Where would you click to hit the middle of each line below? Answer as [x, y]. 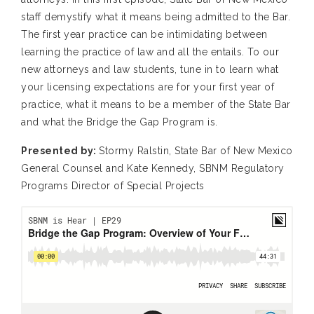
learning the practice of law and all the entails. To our [150, 52]
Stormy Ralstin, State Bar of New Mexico [196, 151]
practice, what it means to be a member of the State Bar [156, 105]
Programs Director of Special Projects [113, 186]
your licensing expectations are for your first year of [148, 87]
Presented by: [60, 151]
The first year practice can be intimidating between [144, 35]
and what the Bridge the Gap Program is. [120, 122]
